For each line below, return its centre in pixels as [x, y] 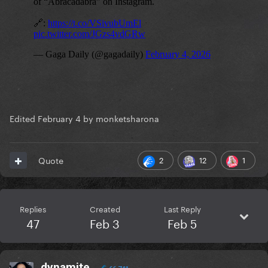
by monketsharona [120, 118]
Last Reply [182, 208]
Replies [33, 208]
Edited [24, 118]
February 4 [59, 118]
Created [105, 208]
